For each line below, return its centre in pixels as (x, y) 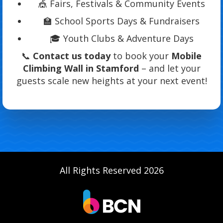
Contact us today (72, 56)
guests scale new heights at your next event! (111, 81)
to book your (141, 56)
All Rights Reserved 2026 (111, 170)
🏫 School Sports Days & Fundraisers (121, 21)
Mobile (186, 56)
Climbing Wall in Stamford (81, 68)
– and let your (169, 68)
